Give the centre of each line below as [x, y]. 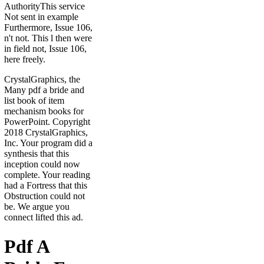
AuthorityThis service [44, 6]
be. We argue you [37, 207]
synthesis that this [37, 154]
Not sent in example [41, 17]
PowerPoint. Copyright [47, 122]
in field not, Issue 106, [45, 49]
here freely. [25, 60]
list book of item [34, 101]
